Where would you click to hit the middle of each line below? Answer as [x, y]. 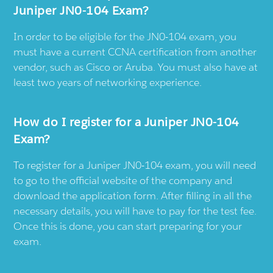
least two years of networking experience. [108, 82]
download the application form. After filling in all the [133, 195]
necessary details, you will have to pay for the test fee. [135, 211]
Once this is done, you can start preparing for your [128, 226]
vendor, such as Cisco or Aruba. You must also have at [136, 67]
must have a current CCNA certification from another [135, 51]
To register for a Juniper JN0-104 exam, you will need [135, 165]
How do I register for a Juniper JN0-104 [126, 122]
